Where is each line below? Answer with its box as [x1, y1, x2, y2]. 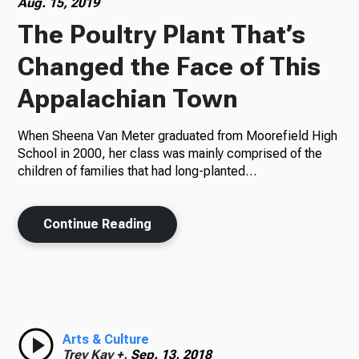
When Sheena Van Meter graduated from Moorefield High [18, 128, 338, 143]
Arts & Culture [63, 332, 150, 347]
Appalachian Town [18, 83, 239, 114]
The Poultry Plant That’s [18, 19, 306, 50]
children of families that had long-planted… [18, 163, 257, 179]
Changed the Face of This [18, 51, 321, 82]
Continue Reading [43, 216, 152, 232]
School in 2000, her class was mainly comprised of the [18, 146, 323, 161]
